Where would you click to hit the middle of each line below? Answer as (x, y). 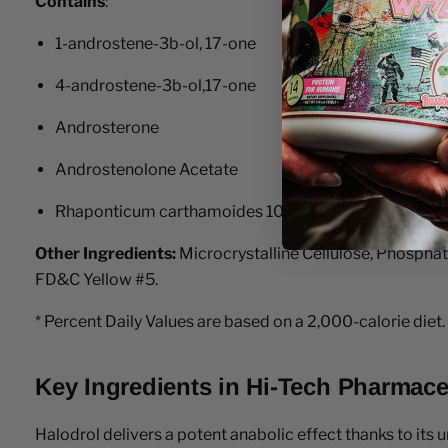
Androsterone (107, 127)
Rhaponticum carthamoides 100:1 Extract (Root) (233, 211)
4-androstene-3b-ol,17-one (155, 85)
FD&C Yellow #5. (96, 279)
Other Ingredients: (105, 253)
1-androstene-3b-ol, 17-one (155, 43)
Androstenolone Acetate (146, 169)
